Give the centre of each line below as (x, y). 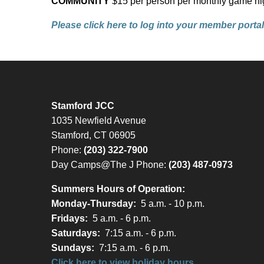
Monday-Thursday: (94, 204)
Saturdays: (76, 233)
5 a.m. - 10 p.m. (170, 204)
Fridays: (70, 219)
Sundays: (73, 248)
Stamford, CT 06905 (93, 136)
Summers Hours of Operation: (118, 189)
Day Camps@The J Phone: (110, 165)
